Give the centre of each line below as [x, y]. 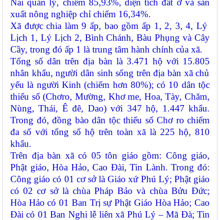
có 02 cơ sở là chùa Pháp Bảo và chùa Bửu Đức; [110, 191]
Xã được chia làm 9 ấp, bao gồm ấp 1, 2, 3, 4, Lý [110, 26]
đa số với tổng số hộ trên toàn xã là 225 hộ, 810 [110, 132]
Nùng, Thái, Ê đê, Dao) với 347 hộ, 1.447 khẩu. [110, 109]
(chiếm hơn [106, 85]
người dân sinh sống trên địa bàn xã [126, 73]
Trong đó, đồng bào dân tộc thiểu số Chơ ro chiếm [110, 120]
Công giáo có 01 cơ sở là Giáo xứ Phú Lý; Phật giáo [110, 179]
